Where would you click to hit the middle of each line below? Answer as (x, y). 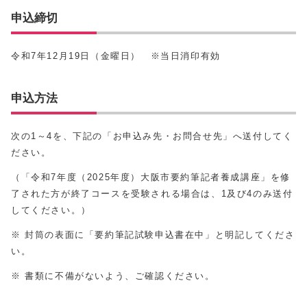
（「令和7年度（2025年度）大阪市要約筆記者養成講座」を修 (151, 177)
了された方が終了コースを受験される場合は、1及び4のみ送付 (152, 194)
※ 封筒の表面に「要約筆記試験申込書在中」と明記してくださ (153, 235)
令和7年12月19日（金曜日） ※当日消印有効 (116, 56)
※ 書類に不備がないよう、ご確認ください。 (113, 276)
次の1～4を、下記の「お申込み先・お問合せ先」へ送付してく (152, 136)
